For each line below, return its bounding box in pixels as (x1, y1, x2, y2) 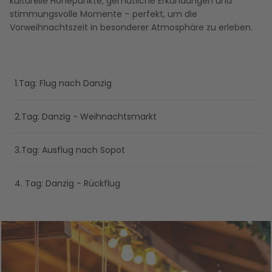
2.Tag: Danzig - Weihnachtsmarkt (15, 110, 157, 123)
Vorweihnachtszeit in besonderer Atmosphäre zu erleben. (10, 21, 253, 34)
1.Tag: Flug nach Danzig (15, 77, 112, 90)
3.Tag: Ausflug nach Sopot (15, 144, 125, 157)
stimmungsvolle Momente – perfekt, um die (10, 8, 197, 21)
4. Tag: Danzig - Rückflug (15, 177, 120, 190)
